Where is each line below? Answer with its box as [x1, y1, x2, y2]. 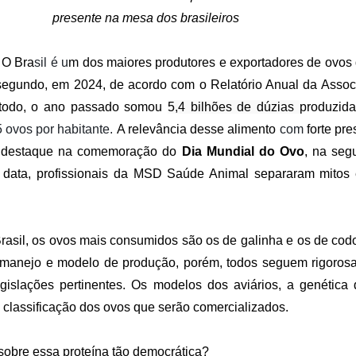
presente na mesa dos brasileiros [52, 11, 239, 25]
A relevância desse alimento [113, 122, 280, 136]
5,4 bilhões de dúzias [168, 100, 300, 114]
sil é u [34, 56, 69, 69]
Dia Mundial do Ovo [181, 145, 304, 158]
